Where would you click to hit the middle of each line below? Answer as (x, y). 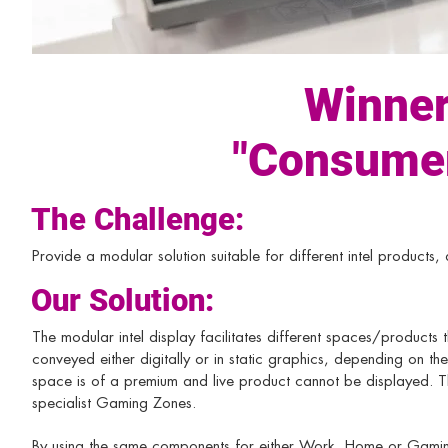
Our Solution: (122, 300)
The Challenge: (137, 219)
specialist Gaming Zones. (116, 403)
